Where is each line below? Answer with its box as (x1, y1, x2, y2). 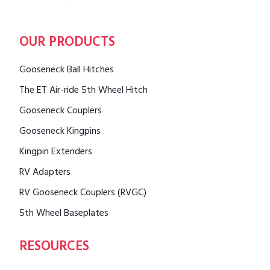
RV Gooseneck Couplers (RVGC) (19, 184, 146, 202)
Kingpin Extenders (19, 143, 92, 162)
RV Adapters (19, 164, 71, 182)
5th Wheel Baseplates (19, 205, 108, 223)
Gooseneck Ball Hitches (19, 61, 114, 80)
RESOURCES (19, 235, 89, 260)
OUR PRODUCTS (19, 31, 115, 56)
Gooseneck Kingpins (19, 123, 101, 141)
